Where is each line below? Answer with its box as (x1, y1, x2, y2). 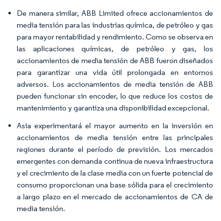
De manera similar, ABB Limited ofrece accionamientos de (17, 8, 213, 18)
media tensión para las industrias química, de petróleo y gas (17, 20, 213, 30)
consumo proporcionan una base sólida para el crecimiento (17, 180, 213, 189)
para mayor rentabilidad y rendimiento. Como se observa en (17, 32, 213, 41)
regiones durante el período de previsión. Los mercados (17, 145, 213, 154)
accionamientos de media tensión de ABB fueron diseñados (17, 56, 213, 65)
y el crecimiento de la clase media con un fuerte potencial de (17, 168, 213, 178)
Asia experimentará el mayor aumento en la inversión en (17, 121, 213, 130)
